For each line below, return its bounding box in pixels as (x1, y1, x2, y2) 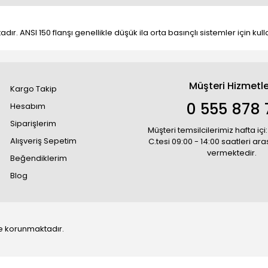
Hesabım (10, 100, 46, 112)
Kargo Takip (10, 83, 57, 95)
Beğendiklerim (10, 153, 68, 164)
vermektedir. (207, 147, 257, 159)
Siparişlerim (10, 118, 57, 129)
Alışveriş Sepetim (10, 135, 77, 147)
